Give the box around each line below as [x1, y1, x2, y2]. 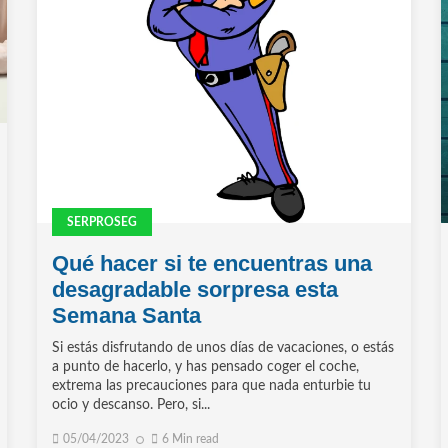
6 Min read [162, 433, 220, 446]
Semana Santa [52, 303, 202, 329]
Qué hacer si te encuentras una [52, 251, 373, 277]
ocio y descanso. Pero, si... [52, 398, 211, 413]
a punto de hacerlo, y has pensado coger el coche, [52, 360, 360, 375]
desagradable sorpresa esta [52, 277, 339, 303]
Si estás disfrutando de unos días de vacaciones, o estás [52, 341, 395, 356]
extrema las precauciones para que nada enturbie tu [52, 379, 372, 394]
